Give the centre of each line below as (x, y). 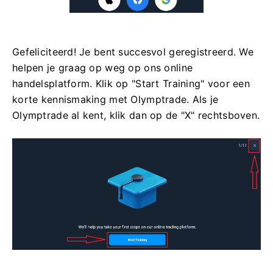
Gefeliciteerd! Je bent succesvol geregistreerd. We (133, 52)
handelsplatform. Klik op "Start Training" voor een (131, 84)
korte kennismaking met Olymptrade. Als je (115, 100)
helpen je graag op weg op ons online (103, 68)
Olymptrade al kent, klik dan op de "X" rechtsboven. (136, 115)
